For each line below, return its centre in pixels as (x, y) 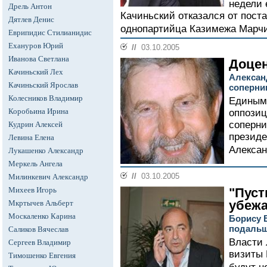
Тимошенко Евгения (42, 255)
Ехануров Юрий (36, 46)
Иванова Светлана (39, 59)
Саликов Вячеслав (38, 229)
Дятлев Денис (31, 19)
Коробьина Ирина (38, 111)
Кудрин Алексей (35, 124)
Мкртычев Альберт (41, 203)
